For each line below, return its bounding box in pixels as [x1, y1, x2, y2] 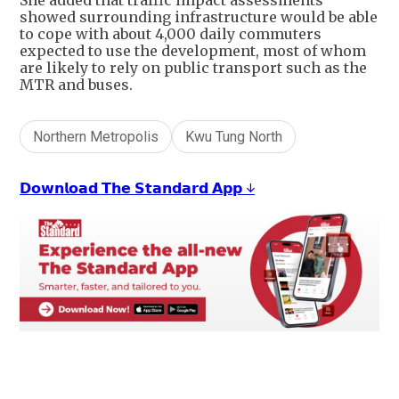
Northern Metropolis [33, 128, 159, 145]
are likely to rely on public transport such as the [20, 59, 367, 77]
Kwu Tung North [185, 128, 282, 145]
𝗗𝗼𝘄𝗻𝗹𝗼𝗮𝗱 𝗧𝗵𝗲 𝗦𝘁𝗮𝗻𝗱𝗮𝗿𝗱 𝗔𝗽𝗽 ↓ [20, 179, 255, 197]
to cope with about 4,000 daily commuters [20, 25, 322, 43]
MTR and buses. [20, 76, 133, 94]
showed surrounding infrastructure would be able [20, 8, 378, 26]
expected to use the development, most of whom [20, 42, 366, 60]
